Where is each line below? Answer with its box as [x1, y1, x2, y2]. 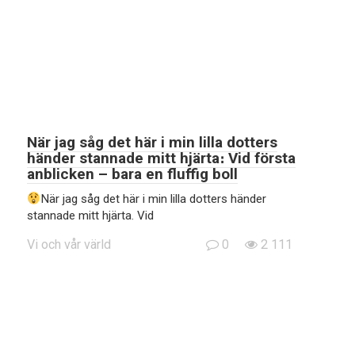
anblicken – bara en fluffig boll [27, 165, 238, 183]
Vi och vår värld [27, 237, 111, 252]
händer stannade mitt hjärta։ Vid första [27, 149, 296, 167]
